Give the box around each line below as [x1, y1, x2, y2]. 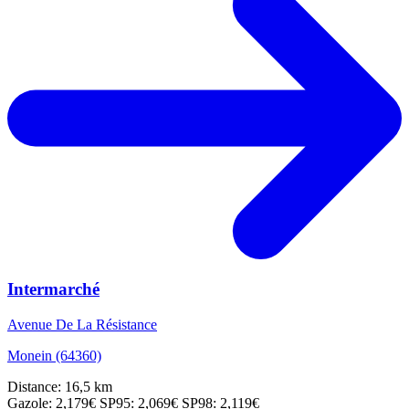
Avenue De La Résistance [7, 317, 157, 333]
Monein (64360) [7, 348, 101, 364]
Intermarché [7, 279, 100, 299]
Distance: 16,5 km [7, 379, 112, 395]
